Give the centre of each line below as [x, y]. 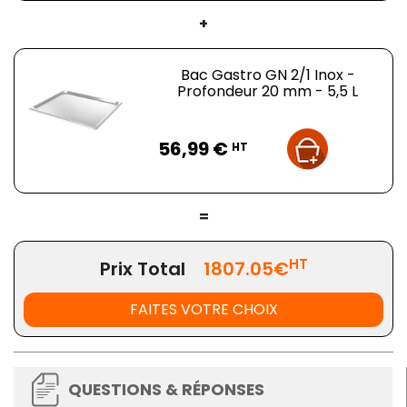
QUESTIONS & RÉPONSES [166, 390]
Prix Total [142, 269]
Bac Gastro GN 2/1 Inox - [268, 75]
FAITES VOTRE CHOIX [203, 310]
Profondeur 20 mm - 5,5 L [268, 92]
